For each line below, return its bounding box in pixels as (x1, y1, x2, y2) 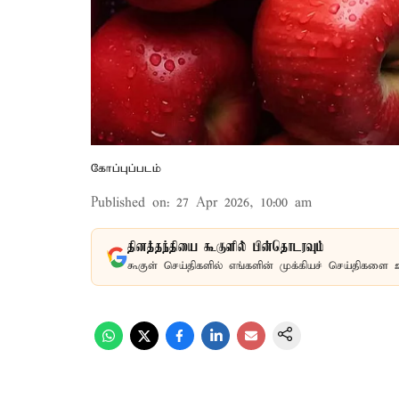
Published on (91, 195, 167, 211)
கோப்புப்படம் (91, 161, 161, 176)
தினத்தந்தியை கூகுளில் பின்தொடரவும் (127, 240, 324, 256)
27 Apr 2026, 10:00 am (176, 195, 312, 211)
